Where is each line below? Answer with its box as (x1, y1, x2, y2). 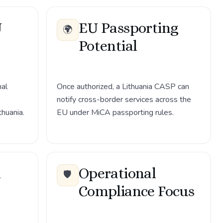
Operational (78, 164, 156, 182)
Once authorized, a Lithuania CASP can (56, 81, 189, 92)
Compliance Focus (78, 182, 195, 200)
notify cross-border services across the (56, 94, 191, 105)
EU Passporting (78, 19, 178, 36)
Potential (78, 37, 137, 54)
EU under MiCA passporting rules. (56, 107, 174, 118)
